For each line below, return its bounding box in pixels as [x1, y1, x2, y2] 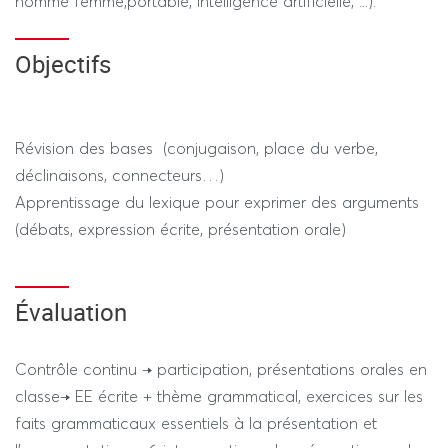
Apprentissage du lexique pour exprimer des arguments [15, 192, 419, 212]
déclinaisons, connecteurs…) [15, 165, 224, 185]
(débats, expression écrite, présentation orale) [15, 219, 346, 239]
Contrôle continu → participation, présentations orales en [15, 359, 427, 379]
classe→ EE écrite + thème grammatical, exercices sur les [15, 386, 423, 406]
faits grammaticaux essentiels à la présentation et [15, 413, 377, 433]
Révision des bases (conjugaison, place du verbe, [15, 138, 378, 158]
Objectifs [15, 48, 111, 80]
